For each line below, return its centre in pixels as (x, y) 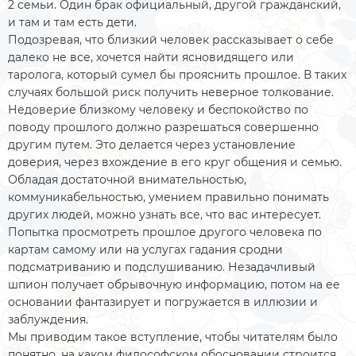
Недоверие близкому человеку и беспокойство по (158, 110)
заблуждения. (50, 319)
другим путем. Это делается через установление (152, 145)
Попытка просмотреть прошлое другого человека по (165, 232)
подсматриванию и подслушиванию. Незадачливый (162, 267)
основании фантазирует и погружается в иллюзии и (163, 302)
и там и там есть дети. (74, 22)
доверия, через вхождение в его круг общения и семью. (175, 162)
